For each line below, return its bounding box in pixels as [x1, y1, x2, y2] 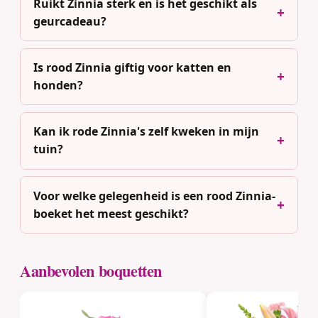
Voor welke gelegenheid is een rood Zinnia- [33, 187, 275, 204]
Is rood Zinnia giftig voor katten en [33, 59, 231, 75]
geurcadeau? [33, 13, 106, 29]
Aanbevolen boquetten [20, 259, 162, 283]
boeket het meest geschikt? [33, 205, 189, 221]
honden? [33, 77, 83, 93]
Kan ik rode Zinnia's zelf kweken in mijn [33, 124, 259, 140]
